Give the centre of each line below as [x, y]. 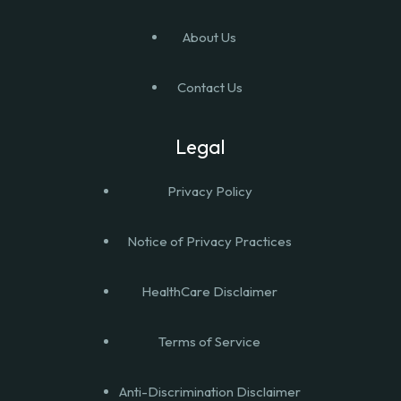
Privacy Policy [209, 191]
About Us [209, 37]
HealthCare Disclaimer [209, 291]
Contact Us [209, 87]
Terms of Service [209, 341]
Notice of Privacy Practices [209, 241]
